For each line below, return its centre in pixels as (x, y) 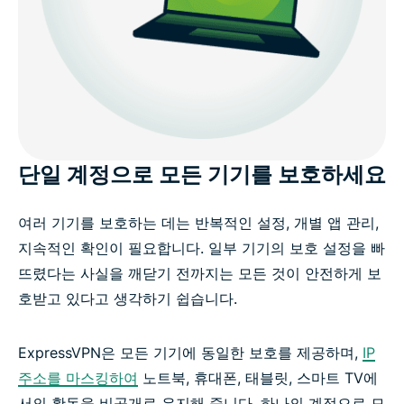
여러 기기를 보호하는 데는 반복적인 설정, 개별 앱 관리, (198, 222)
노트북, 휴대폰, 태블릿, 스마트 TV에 (258, 377)
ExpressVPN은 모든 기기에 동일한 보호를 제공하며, (190, 352)
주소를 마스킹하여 (78, 377)
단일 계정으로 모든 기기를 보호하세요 (202, 174)
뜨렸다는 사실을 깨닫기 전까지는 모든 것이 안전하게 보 (200, 273)
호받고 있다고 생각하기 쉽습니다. (128, 298)
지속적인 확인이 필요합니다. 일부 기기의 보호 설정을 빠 (202, 248)
